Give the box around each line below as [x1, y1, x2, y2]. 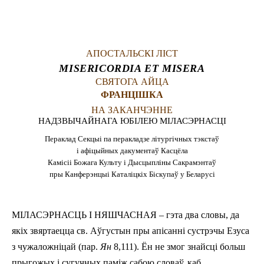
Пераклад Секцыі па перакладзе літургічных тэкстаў [45, 134, 219, 143]
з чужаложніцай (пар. [12, 241, 100, 252]
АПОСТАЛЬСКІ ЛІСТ [86, 48, 178, 58]
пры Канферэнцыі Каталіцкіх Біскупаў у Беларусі [49, 169, 215, 179]
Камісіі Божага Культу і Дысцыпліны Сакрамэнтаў [48, 157, 216, 167]
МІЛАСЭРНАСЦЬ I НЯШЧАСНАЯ [12, 209, 157, 220]
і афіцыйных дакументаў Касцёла [76, 146, 188, 155]
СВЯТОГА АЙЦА [95, 76, 169, 87]
